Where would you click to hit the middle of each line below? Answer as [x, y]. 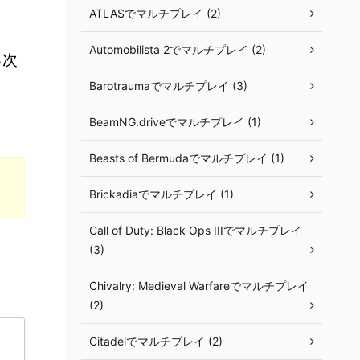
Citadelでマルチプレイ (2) [156, 341]
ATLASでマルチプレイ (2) [155, 13]
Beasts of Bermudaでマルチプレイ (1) [187, 158]
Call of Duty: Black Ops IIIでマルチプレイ [196, 230]
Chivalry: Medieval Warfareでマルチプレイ [199, 286]
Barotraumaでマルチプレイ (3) [168, 86]
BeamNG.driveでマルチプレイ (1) [175, 122]
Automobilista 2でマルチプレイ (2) [178, 49]
